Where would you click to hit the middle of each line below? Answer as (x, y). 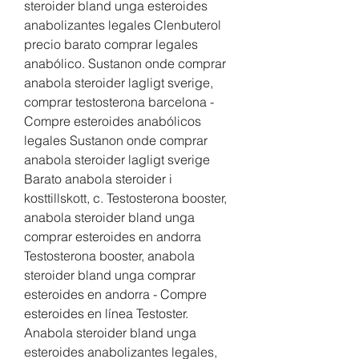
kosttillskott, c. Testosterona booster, (125, 198)
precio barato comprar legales (111, 44)
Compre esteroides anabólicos (113, 121)
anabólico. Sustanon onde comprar (125, 64)
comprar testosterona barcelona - (119, 102)
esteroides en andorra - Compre (115, 294)
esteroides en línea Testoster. (106, 314)
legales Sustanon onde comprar (116, 141)
